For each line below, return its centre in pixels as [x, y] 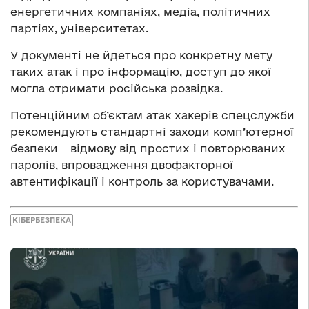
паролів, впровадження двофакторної [122, 165]
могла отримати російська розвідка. [117, 89]
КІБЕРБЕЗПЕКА [42, 220]
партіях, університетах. [79, 29]
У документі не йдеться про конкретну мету [141, 56]
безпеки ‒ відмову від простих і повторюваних [148, 149]
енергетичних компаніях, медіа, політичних [140, 12]
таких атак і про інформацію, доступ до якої [141, 72]
